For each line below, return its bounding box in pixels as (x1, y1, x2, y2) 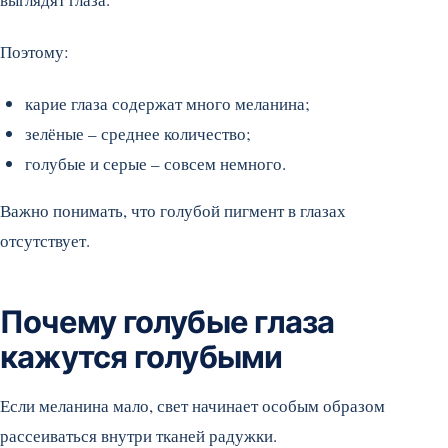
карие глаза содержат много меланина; (25, 92, 310, 115)
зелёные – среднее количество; (25, 122, 251, 145)
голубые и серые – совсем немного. (25, 152, 286, 175)
